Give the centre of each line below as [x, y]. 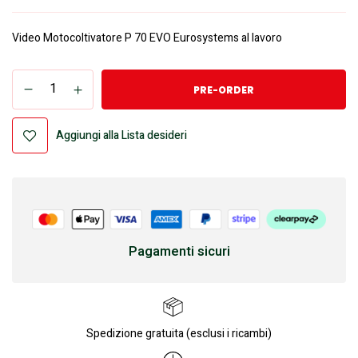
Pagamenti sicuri [179, 252]
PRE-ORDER [224, 89]
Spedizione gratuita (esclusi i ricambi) [179, 334]
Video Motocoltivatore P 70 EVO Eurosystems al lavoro [147, 38]
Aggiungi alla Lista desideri [121, 135]
